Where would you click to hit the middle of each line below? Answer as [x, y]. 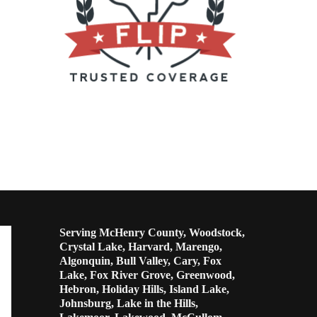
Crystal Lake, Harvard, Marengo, [140, 247]
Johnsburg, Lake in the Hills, [128, 303]
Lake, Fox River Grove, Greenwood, [147, 275]
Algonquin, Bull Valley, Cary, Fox [140, 261]
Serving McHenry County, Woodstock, [152, 232]
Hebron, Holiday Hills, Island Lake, [144, 289]
